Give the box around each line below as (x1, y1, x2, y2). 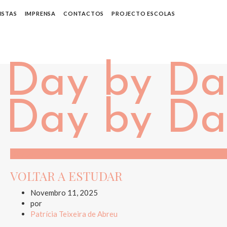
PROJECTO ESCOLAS (111, 10, 176, 17)
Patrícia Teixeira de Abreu (30, 209, 118, 218)
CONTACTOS (63, 10, 104, 17)
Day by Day (10, 148, 50, 158)
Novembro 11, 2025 (30, 187, 98, 197)
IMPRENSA (24, 10, 56, 17)
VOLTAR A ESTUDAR (10, 167, 123, 184)
